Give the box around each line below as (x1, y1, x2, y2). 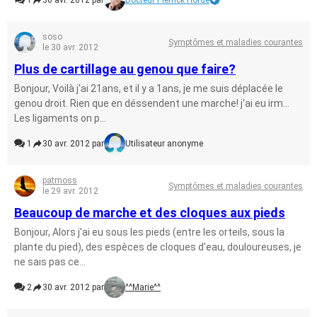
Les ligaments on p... (14, 113, 106, 124)
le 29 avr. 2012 (42, 186, 98, 196)
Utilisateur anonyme (125, 139, 203, 149)
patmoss (42, 175, 77, 185)
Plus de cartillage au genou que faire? (14, 62, 236, 76)
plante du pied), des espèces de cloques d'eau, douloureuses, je (14, 241, 301, 253)
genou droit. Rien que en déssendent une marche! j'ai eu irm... (14, 98, 289, 109)
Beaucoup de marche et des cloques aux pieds (14, 205, 285, 220)
